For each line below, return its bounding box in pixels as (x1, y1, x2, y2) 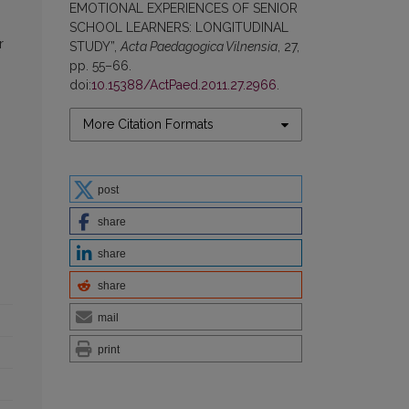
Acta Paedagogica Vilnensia (121, 39, 278, 54)
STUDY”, (69, 39, 121, 54)
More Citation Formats (83, 117, 214, 131)
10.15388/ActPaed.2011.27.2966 (91, 78, 277, 92)
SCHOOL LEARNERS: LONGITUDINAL (69, 20, 288, 35)
